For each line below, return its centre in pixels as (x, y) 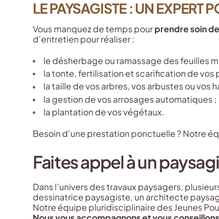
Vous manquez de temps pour (94, 29)
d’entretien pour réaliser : (84, 39)
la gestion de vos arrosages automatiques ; (130, 99)
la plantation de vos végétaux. (104, 112)
